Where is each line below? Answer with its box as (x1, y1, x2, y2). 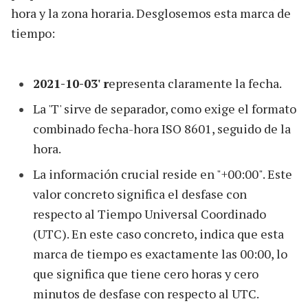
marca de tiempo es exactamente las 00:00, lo (33, 245, 287, 262)
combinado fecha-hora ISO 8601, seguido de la (33, 120, 291, 137)
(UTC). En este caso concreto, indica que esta (33, 225, 284, 242)
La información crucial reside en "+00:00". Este (33, 165, 292, 182)
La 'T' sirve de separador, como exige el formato (33, 100, 296, 117)
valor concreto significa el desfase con (33, 185, 247, 202)
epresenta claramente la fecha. (109, 74, 282, 91)
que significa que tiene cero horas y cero (33, 265, 258, 282)
